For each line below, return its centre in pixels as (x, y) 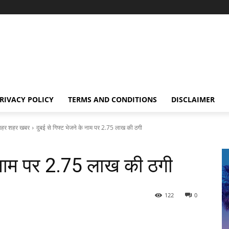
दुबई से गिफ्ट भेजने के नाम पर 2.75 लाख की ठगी (89, 128)
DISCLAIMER (193, 99)
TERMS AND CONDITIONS (112, 99)
